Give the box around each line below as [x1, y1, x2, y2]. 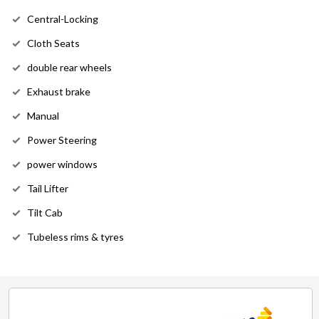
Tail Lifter [27, 182, 68, 195]
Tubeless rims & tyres [27, 231, 124, 244]
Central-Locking [27, 13, 98, 26]
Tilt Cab [27, 206, 63, 219]
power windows [27, 158, 98, 171]
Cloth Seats [27, 37, 80, 50]
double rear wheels [27, 61, 112, 74]
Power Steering [27, 134, 97, 147]
